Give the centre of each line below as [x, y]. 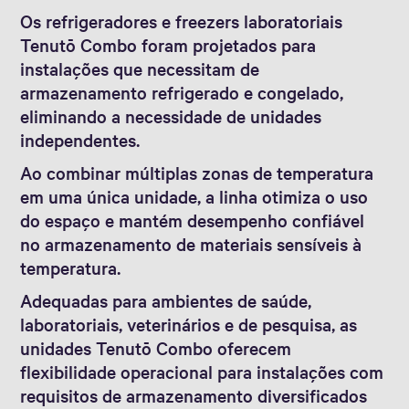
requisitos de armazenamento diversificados [194, 395]
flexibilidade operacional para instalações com [202, 371]
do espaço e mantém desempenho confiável [193, 220]
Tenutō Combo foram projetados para [168, 44]
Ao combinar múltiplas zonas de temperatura [197, 172]
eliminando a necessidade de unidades [171, 115]
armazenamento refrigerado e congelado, [182, 92]
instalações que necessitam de [140, 68]
